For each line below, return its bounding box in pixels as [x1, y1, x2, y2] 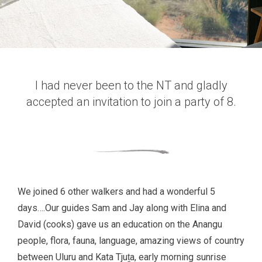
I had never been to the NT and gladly [35, 78, 227, 92]
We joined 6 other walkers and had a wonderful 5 [18, 186, 215, 197]
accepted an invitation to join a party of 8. [26, 95, 236, 109]
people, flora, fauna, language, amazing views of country [18, 235, 244, 246]
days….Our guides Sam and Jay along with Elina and [18, 202, 226, 213]
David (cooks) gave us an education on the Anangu [18, 219, 222, 230]
